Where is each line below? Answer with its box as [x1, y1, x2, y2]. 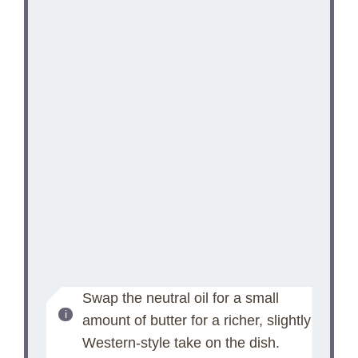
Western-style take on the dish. [82, 334, 280, 351]
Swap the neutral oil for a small [82, 289, 279, 306]
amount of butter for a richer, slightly [82, 312, 311, 328]
